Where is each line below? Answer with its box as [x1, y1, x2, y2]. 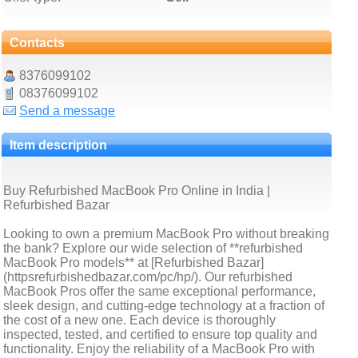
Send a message [19, 104, 115, 117]
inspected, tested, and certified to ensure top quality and [3, 328, 317, 341]
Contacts [10, 36, 65, 50]
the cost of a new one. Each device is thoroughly [3, 313, 276, 327]
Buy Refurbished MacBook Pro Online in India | [3, 184, 270, 197]
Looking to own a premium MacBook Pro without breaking [3, 227, 329, 241]
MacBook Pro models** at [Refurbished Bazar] [3, 256, 264, 269]
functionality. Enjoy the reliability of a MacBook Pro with [3, 342, 315, 356]
